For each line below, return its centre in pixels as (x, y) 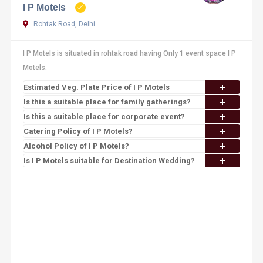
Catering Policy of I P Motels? (78, 131)
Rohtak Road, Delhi (63, 24)
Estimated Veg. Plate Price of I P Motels (96, 87)
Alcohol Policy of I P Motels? (76, 146)
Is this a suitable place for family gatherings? (107, 102)
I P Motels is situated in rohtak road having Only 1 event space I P (129, 53)
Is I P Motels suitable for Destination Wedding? (109, 161)
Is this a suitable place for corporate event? (104, 117)
